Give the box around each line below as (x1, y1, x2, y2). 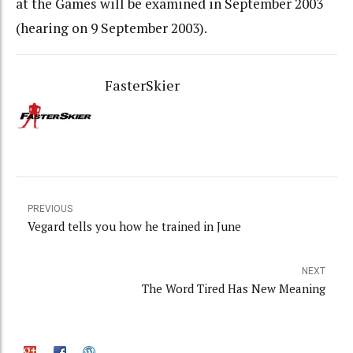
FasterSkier (104, 75, 180, 95)
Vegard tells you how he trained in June (28, 218, 241, 235)
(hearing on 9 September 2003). (16, 19, 207, 38)
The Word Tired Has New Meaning (142, 281, 325, 297)
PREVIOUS (28, 203, 72, 215)
